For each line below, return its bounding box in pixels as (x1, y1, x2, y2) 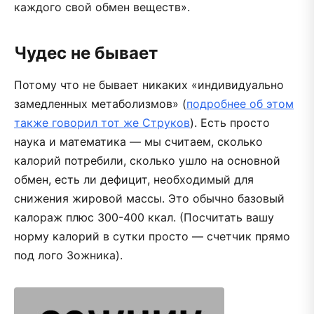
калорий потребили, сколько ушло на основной (14, 153, 280, 168)
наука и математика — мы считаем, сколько (14, 134, 263, 149)
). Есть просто (190, 115, 270, 130)
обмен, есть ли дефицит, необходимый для (14, 172, 254, 186)
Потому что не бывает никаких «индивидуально (14, 77, 284, 92)
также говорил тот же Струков (14, 115, 190, 130)
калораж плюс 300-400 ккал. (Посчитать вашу (14, 210, 274, 224)
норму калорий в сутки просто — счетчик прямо (14, 228, 290, 243)
